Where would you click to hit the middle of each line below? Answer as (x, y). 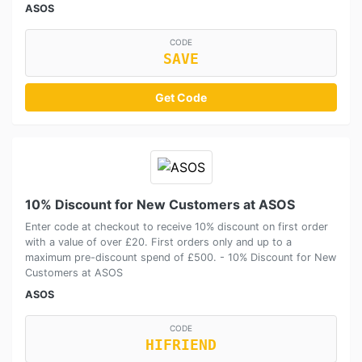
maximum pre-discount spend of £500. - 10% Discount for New (181, 257)
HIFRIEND (181, 345)
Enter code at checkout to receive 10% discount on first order (177, 226)
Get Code (181, 97)
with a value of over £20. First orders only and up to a (158, 242)
